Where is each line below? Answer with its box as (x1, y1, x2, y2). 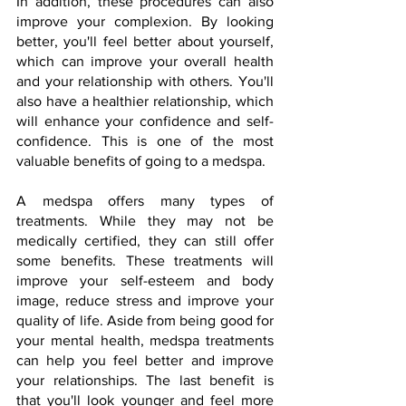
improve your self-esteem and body (16, 273, 274, 288)
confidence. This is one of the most (16, 133, 274, 149)
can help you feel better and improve (16, 353, 274, 368)
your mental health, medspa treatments (16, 333, 274, 348)
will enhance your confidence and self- (16, 113, 274, 129)
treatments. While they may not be (16, 213, 274, 228)
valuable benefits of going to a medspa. (16, 153, 266, 169)
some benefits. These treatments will (16, 253, 274, 268)
